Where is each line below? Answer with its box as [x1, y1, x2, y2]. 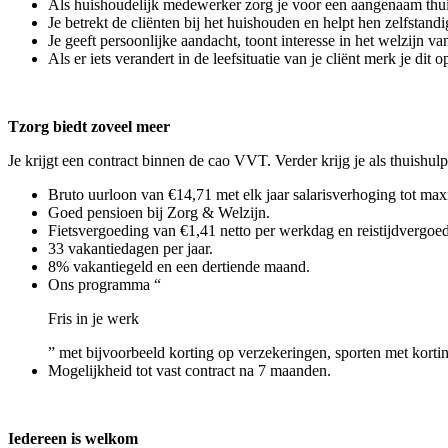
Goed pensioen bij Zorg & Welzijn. [48, 204, 270, 222]
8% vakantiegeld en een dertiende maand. [48, 258, 310, 276]
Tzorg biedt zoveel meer [8, 118, 170, 136]
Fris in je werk [48, 310, 139, 328]
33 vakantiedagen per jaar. [48, 240, 213, 258]
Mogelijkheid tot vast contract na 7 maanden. [48, 362, 331, 380]
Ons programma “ [48, 276, 161, 294]
